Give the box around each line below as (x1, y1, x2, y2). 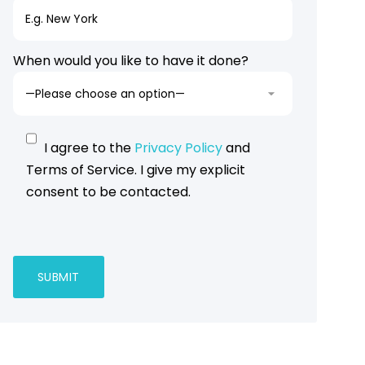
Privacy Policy (134, 139, 222, 157)
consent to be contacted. (25, 182, 191, 201)
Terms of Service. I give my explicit (25, 161, 245, 179)
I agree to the (43, 139, 134, 157)
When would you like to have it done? (12, 51, 248, 70)
